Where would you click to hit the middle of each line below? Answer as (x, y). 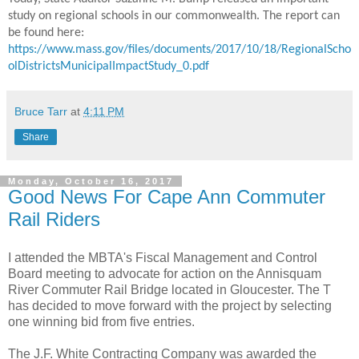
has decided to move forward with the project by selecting (170, 305)
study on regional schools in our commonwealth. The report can (174, 16)
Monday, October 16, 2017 (91, 181)
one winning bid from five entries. (101, 321)
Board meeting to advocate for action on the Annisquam (165, 273)
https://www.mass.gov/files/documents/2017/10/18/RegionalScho (179, 49)
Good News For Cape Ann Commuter (167, 196)
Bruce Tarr (41, 111)
